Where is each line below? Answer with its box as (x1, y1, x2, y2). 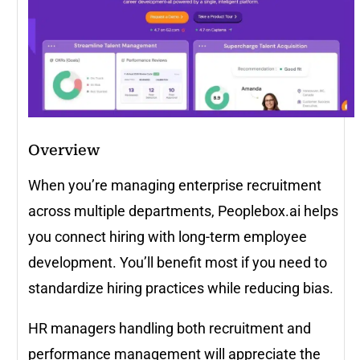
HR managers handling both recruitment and (28, 319, 311, 337)
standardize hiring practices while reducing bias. (28, 279, 337, 297)
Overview (28, 141, 100, 158)
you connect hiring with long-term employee (28, 227, 307, 245)
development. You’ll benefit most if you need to (28, 253, 327, 271)
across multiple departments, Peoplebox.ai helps (28, 202, 338, 219)
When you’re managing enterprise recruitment (28, 176, 321, 194)
